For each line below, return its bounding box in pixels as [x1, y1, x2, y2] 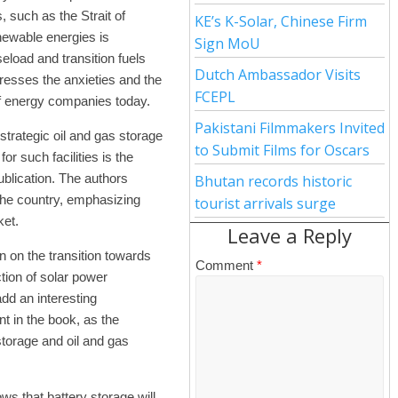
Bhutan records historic [195, 171, 352, 191]
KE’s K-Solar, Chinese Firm [195, 12, 367, 31]
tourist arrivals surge [195, 194, 336, 213]
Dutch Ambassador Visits [195, 65, 361, 84]
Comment [195, 258, 257, 273]
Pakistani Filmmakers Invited [195, 118, 385, 138]
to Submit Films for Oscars [195, 140, 370, 160]
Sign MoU [195, 34, 260, 53]
